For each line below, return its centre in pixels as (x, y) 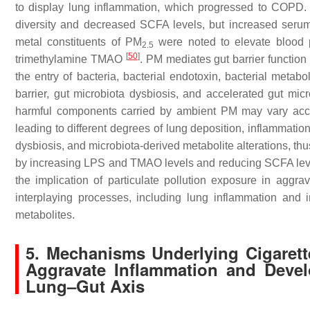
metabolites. (45, 215)
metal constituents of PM (79, 42)
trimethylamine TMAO (71, 59)
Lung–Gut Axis (85, 286)
